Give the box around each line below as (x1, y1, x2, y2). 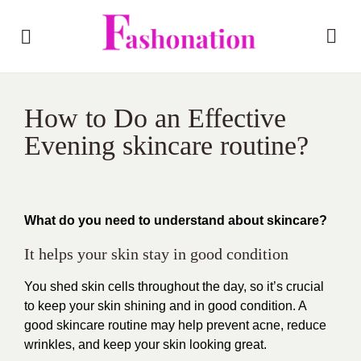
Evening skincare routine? (24, 131, 309, 160)
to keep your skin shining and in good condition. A (24, 299, 306, 313)
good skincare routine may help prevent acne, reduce (24, 318, 326, 332)
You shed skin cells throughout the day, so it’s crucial (24, 280, 324, 293)
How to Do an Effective (24, 103, 286, 133)
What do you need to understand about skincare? (24, 214, 327, 227)
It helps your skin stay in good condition (24, 245, 288, 263)
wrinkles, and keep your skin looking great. (24, 338, 267, 351)
